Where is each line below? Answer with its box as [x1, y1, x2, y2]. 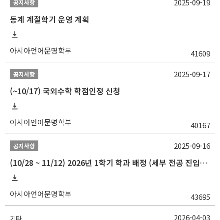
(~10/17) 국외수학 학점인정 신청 [10, 85, 120, 97]
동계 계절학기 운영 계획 [10, 13, 89, 26]
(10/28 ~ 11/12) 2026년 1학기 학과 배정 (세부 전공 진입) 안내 [200, 157, 208, 169]
